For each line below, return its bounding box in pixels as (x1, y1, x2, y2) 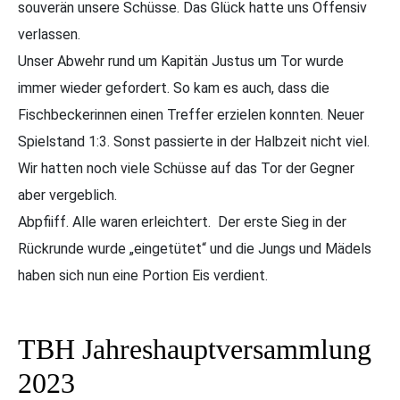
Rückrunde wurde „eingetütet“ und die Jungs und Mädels (18, 239, 371, 257)
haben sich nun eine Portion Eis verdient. (18, 266, 268, 284)
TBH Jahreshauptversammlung (18, 332, 371, 365)
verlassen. (18, 25, 80, 43)
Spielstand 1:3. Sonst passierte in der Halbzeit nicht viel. (18, 132, 370, 150)
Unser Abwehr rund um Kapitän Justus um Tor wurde (18, 52, 344, 70)
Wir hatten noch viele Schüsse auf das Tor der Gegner (18, 159, 354, 177)
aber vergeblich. (18, 186, 117, 204)
